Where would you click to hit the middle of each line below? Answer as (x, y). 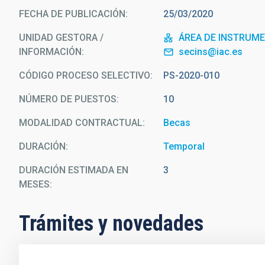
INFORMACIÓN (50, 52)
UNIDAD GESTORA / (61, 38)
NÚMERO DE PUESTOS (68, 99)
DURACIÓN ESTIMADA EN (74, 170)
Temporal (184, 146)
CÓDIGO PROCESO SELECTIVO (85, 75)
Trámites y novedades (111, 224)
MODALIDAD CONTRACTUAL (81, 123)
